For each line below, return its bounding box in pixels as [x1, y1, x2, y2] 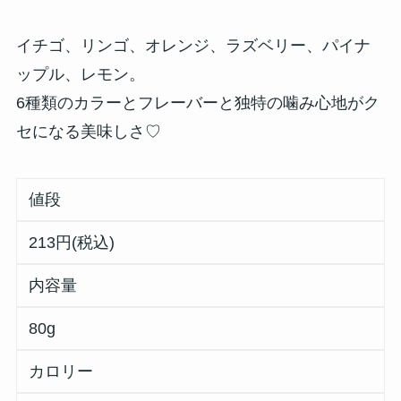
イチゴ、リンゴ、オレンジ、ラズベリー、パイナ [15, 36, 371, 55]
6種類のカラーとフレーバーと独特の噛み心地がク [15, 93, 380, 112]
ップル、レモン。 [15, 64, 145, 83]
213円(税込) [29, 233, 115, 252]
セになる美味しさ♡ [15, 122, 161, 141]
